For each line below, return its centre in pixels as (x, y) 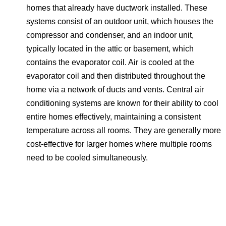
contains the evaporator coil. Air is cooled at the (110, 62)
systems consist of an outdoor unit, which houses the (120, 21)
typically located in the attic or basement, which (110, 48)
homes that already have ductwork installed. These (117, 8)
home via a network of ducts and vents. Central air (115, 89)
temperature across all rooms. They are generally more (124, 130)
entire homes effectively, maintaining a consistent (114, 117)
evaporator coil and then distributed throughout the (116, 76)
